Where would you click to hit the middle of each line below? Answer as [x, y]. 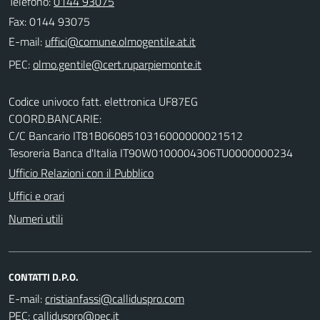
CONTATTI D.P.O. [44, 276]
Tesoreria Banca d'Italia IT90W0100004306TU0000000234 [151, 152]
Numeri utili [36, 218]
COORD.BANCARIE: [55, 118]
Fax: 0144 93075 [49, 21]
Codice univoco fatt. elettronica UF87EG [103, 101]
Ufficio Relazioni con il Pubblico [81, 172]
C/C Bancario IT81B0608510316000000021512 [126, 135]
